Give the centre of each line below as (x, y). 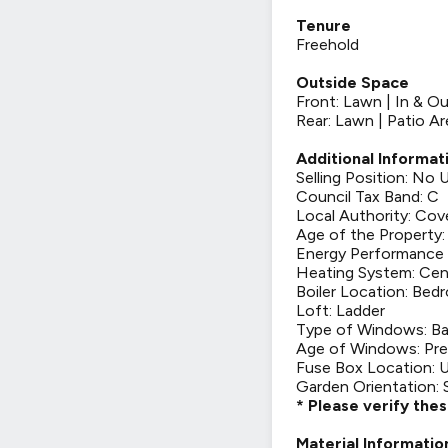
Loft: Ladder (340, 310)
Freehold (327, 44)
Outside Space (352, 82)
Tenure (323, 25)
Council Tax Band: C (369, 196)
